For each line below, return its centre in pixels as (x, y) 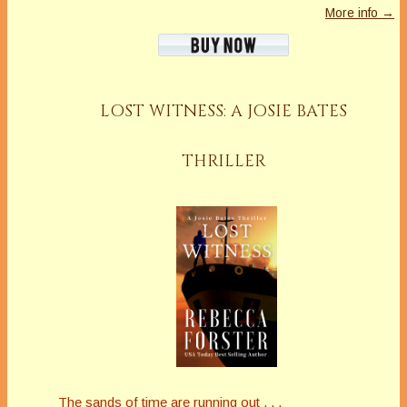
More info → (360, 12)
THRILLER (224, 161)
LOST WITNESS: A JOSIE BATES (224, 111)
